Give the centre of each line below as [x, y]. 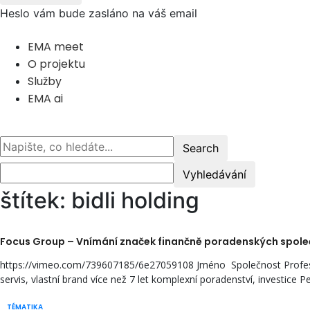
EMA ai [45, 99]
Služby [45, 81]
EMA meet [56, 47]
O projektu [56, 64]
